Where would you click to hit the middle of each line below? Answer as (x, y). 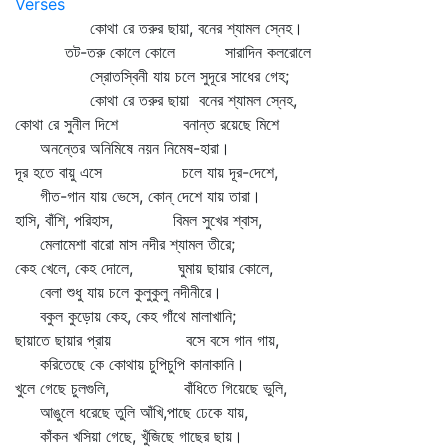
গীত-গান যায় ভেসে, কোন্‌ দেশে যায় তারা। (138, 196)
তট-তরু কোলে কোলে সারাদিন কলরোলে (163, 52)
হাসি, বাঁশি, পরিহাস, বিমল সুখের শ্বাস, (138, 220)
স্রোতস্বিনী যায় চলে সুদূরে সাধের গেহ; (152, 76)
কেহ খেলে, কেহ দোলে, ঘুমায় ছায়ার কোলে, (144, 268)
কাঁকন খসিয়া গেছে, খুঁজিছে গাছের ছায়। (129, 436)
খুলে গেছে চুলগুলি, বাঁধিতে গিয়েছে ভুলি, (151, 388)
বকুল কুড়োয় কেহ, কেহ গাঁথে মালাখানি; (125, 316)
